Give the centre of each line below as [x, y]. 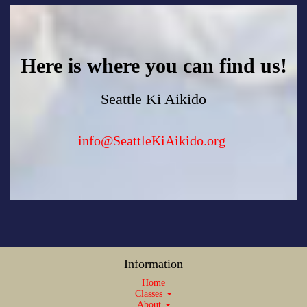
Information [153, 263]
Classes [150, 293]
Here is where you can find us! [153, 65]
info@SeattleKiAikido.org [152, 140]
